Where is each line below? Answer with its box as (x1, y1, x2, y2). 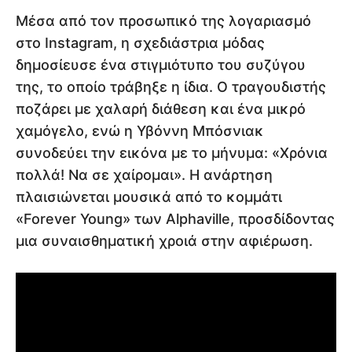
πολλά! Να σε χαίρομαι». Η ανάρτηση (16, 167, 273, 184)
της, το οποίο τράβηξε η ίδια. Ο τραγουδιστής (16, 79, 326, 96)
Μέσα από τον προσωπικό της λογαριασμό (16, 13, 311, 30)
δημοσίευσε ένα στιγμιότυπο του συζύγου (16, 57, 306, 74)
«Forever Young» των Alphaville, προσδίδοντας (16, 211, 335, 228)
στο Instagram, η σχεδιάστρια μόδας (16, 35, 265, 52)
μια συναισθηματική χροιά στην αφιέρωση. (16, 233, 313, 250)
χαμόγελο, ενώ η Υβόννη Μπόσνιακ (16, 123, 264, 140)
